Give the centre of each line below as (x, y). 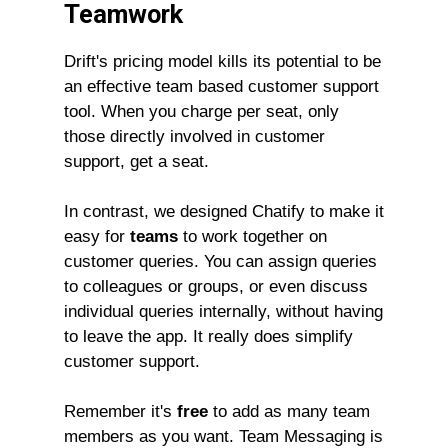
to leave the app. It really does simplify (208, 336)
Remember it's (120, 411)
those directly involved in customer (194, 136)
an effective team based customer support (221, 86)
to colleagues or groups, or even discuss (216, 286)
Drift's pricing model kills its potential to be (222, 61)
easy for (97, 236)
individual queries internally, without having (223, 311)
